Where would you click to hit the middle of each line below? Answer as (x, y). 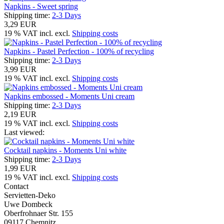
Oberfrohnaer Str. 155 (38, 213)
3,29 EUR (20, 24)
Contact (16, 186)
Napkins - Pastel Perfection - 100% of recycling (79, 51)
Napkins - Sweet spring (41, 6)
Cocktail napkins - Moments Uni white (65, 150)
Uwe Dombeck (28, 204)
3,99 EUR (20, 69)
